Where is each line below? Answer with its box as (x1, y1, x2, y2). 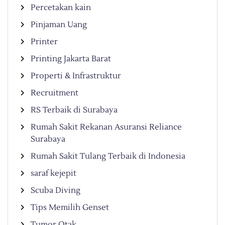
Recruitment (31, 88, 78, 98)
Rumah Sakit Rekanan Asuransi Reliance (31, 122, 182, 133)
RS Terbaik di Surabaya (31, 105, 118, 116)
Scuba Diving (31, 185, 80, 196)
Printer (31, 37, 58, 47)
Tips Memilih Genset (31, 202, 109, 213)
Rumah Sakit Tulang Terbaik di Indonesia (31, 151, 185, 162)
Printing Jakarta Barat (31, 54, 111, 64)
